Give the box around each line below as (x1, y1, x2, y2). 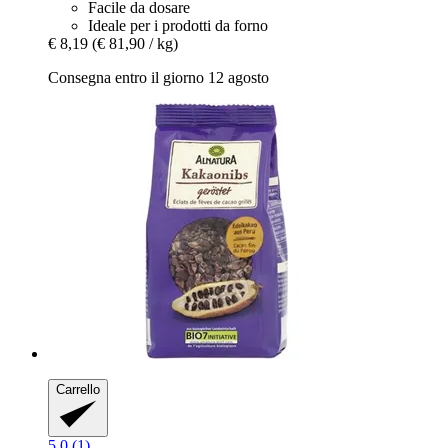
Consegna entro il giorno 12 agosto (48, 69, 269, 86)
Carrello (56, 382, 100, 397)
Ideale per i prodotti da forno (88, 17, 268, 34)
